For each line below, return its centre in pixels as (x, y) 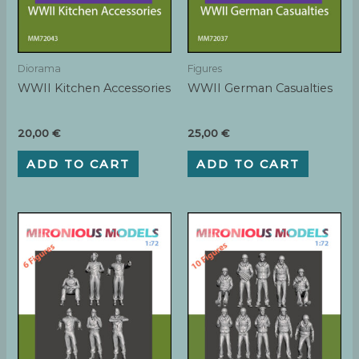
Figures (205, 69)
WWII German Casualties (260, 89)
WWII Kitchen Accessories (95, 89)
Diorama (40, 69)
